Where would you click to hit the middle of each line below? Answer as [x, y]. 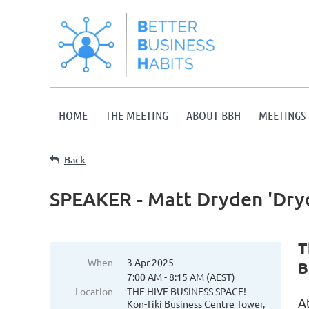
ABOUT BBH [213, 115]
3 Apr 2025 [150, 262]
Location [94, 291]
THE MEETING [137, 115]
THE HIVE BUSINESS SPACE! [187, 291]
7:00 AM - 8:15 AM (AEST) [181, 277]
